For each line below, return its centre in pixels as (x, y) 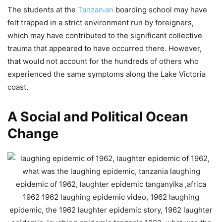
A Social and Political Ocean (98, 117)
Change (33, 134)
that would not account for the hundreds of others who (103, 61)
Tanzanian (96, 10)
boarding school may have (160, 10)
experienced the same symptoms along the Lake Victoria (107, 74)
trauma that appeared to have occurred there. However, (105, 48)
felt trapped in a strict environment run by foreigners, (101, 23)
